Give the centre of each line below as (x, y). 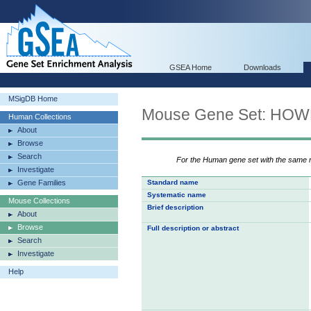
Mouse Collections (39, 201)
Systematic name (177, 195)
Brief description (175, 207)
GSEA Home (191, 67)
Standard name (173, 182)
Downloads (262, 67)
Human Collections (40, 117)
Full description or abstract (193, 228)
